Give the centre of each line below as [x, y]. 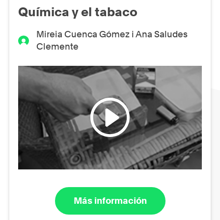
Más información [110, 201]
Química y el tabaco [78, 12]
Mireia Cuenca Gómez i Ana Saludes [112, 34]
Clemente [58, 46]
